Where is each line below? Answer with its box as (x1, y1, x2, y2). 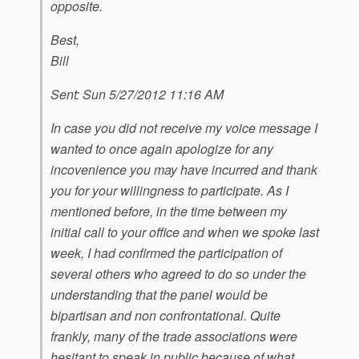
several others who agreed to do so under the (50, 264, 306, 283)
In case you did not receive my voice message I (50, 119, 317, 137)
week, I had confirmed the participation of (50, 244, 282, 262)
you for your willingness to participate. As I (50, 181, 288, 200)
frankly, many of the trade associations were (50, 327, 297, 345)
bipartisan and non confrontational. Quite (50, 306, 280, 325)
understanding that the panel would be (50, 285, 268, 304)
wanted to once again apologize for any (50, 139, 273, 158)
